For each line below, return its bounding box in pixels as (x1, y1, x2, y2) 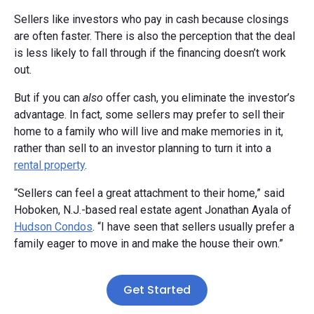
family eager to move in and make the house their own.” (14, 237, 286, 251)
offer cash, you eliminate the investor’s (103, 91, 295, 105)
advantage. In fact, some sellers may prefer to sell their (14, 108, 285, 122)
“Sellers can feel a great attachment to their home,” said (14, 186, 285, 200)
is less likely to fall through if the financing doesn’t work (14, 46, 286, 60)
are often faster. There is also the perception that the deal (14, 29, 295, 43)
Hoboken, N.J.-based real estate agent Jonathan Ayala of (14, 203, 292, 217)
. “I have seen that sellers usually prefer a (93, 220, 294, 234)
